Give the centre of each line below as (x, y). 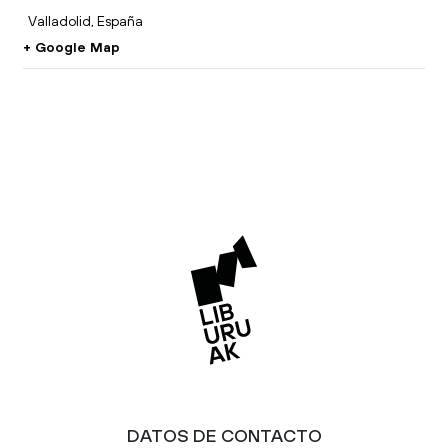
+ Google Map (71, 47)
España (120, 21)
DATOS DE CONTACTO (224, 435)
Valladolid (59, 21)
